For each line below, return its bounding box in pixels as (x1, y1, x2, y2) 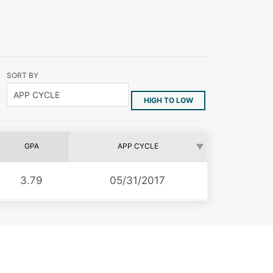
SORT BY (7, 71, 38, 80)
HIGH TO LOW (143, 95, 193, 105)
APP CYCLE (117, 141, 158, 151)
